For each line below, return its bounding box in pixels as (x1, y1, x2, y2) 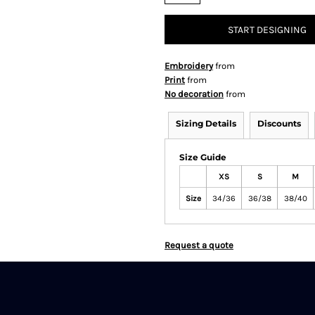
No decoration (165, 89, 224, 99)
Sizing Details (176, 118, 236, 129)
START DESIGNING (228, 24, 307, 37)
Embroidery (165, 60, 213, 71)
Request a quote (165, 240, 233, 250)
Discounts (257, 118, 301, 129)
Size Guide (179, 152, 226, 162)
